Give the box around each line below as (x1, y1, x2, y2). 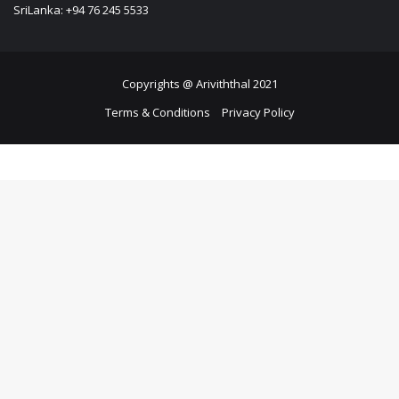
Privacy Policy (221, 104, 295, 121)
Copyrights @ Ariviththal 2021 (121, 76, 278, 93)
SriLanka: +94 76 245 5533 (13, 2, 149, 19)
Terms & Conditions (104, 104, 210, 121)
